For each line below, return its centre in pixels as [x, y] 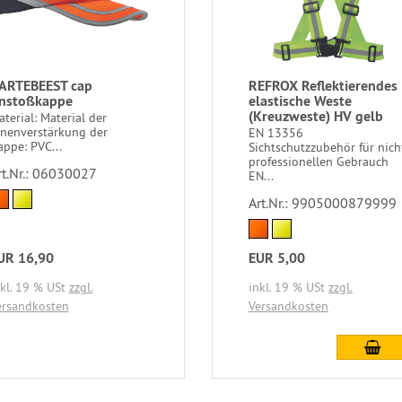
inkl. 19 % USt [289, 287]
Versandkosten [289, 306]
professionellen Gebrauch [319, 161]
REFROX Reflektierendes [323, 85]
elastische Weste [301, 100]
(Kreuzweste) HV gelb [316, 116]
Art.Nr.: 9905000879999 [323, 202]
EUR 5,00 [277, 258]
